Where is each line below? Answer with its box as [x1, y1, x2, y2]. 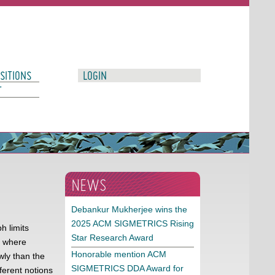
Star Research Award [71, 233, 153, 242]
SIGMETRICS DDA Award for [71, 263, 184, 273]
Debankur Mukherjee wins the [71, 204, 187, 214]
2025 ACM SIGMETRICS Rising [71, 219, 194, 228]
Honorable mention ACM [71, 249, 166, 259]
